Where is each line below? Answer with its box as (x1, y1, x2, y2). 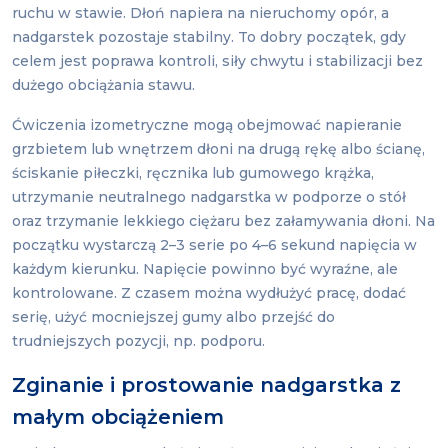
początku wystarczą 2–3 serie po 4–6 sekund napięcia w (12, 236, 417, 255)
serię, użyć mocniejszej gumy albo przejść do (12, 308, 335, 327)
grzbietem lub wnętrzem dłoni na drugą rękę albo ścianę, (12, 140, 425, 159)
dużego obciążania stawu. (12, 76, 195, 95)
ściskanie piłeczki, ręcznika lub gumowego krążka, (12, 164, 374, 183)
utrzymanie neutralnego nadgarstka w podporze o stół (12, 188, 406, 207)
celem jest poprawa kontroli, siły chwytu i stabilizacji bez (12, 52, 423, 71)
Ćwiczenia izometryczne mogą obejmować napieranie (12, 116, 402, 135)
